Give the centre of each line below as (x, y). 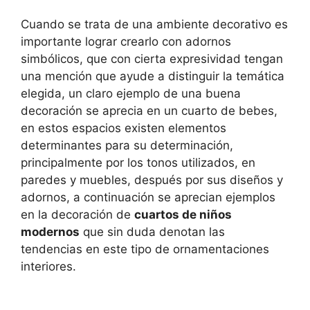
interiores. (48, 267)
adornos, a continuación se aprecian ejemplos (148, 198)
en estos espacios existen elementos (124, 128)
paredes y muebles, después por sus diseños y (152, 180)
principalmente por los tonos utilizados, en (138, 163)
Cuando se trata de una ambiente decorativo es (154, 25)
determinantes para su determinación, (127, 146)
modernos (50, 232)
